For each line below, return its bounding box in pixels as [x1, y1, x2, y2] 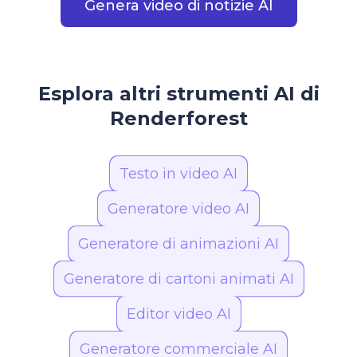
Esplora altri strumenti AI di [37, 81, 320, 105]
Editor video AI [126, 304, 231, 323]
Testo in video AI [120, 164, 237, 182]
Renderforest [109, 106, 248, 130]
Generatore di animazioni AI [78, 234, 279, 253]
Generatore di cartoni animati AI [63, 269, 294, 288]
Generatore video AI [108, 199, 249, 218]
